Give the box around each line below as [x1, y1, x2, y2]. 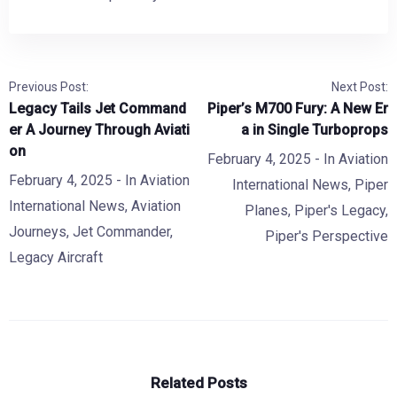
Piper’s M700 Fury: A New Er [207, 99, 388, 117]
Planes [245, 201, 288, 219]
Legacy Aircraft [9, 248, 103, 266]
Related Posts [150, 373, 247, 392]
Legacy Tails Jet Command [9, 99, 186, 117]
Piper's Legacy [294, 201, 385, 219]
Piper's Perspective [265, 227, 388, 245]
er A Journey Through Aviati [9, 121, 190, 138]
